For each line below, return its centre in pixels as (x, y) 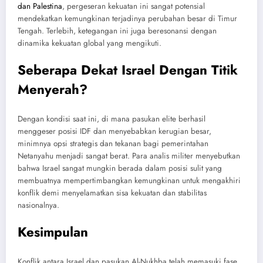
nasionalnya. (38, 205)
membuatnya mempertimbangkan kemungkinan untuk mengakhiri (129, 180)
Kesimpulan (53, 232)
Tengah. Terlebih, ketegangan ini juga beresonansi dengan (117, 31)
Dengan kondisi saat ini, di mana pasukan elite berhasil (112, 119)
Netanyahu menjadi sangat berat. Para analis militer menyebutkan (129, 156)
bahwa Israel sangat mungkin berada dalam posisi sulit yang (120, 168)
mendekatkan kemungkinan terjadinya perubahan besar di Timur (127, 19)
